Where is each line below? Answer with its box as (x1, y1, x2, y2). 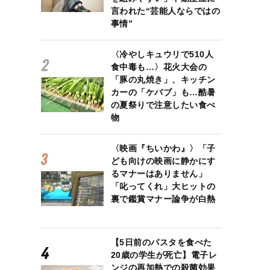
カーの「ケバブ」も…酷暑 (110, 87, 216, 97)
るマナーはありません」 (110, 169, 207, 178)
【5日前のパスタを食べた (110, 237, 212, 247)
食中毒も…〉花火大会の (110, 62, 207, 72)
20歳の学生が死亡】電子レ (110, 250, 218, 260)
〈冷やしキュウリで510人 (110, 49, 214, 59)
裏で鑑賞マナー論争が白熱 (110, 194, 216, 204)
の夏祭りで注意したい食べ (110, 100, 216, 110)
